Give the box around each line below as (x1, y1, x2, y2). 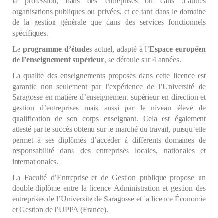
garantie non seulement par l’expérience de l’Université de (12, 82, 206, 91)
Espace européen (149, 44, 206, 53)
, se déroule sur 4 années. (104, 55, 181, 64)
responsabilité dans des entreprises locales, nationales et (12, 146, 206, 155)
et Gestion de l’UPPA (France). (12, 205, 108, 214)
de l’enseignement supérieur (12, 55, 104, 64)
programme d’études (23, 44, 92, 53)
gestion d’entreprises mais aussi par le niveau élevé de (12, 103, 206, 112)
